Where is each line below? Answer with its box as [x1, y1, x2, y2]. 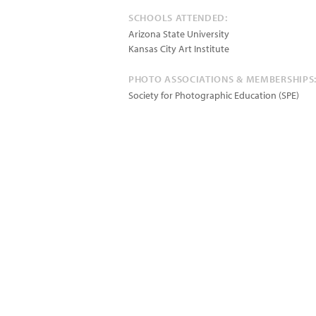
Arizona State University [128, 28, 229, 40]
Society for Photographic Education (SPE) [128, 89, 299, 102]
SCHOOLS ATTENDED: [128, 11, 228, 24]
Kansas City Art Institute [128, 42, 229, 55]
